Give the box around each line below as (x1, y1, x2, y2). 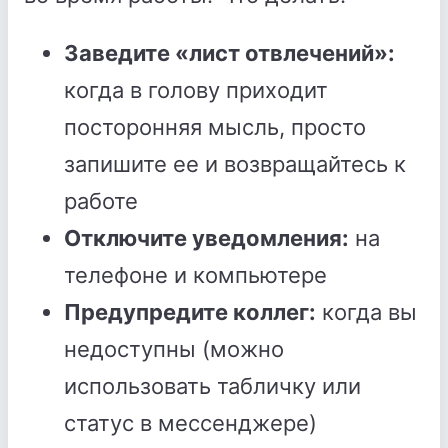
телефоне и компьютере (64, 262, 327, 288)
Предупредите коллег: (64, 299, 316, 325)
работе (64, 188, 138, 214)
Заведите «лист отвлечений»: (64, 40, 395, 66)
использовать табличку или (64, 373, 361, 399)
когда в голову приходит (64, 77, 328, 103)
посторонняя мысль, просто (64, 114, 366, 140)
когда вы (316, 299, 417, 325)
